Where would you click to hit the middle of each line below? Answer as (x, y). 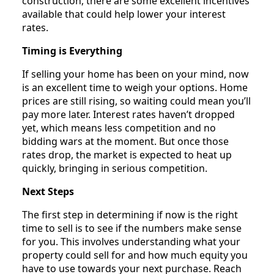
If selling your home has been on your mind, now (135, 74)
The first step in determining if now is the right (130, 214)
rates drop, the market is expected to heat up (127, 154)
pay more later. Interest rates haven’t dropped (128, 114)
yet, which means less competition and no (119, 128)
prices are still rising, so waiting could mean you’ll (136, 101)
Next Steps (48, 191)
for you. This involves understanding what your (131, 241)
